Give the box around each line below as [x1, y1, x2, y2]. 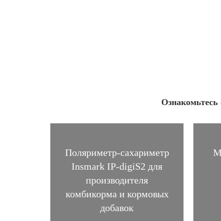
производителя [86, 174, 148, 185]
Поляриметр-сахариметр [65, 147, 169, 158]
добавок [100, 202, 134, 213]
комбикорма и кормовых [65, 188, 169, 199]
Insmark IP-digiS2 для [72, 160, 162, 172]
